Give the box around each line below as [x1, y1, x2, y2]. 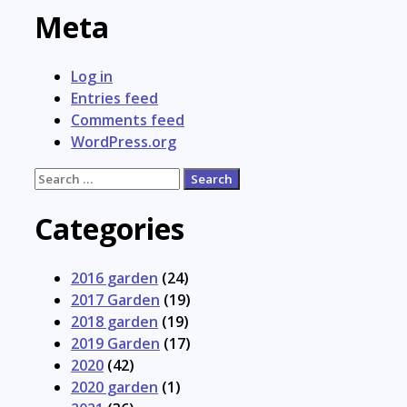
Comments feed [71, 110, 184, 131]
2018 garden [71, 312, 158, 333]
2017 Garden [71, 290, 160, 311]
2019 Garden [71, 333, 160, 354]
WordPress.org [71, 132, 176, 153]
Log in [71, 66, 113, 87]
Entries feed [71, 88, 158, 109]
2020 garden [71, 377, 158, 398]
